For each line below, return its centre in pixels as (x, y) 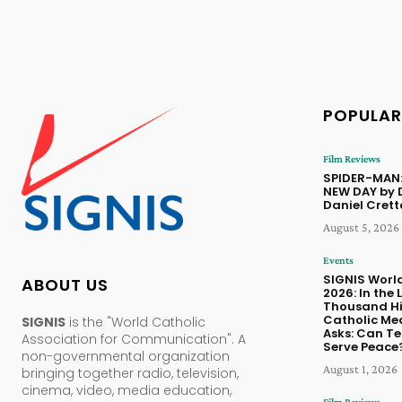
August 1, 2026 (360, 368)
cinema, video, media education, (127, 390)
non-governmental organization (126, 356)
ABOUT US (65, 284)
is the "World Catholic (135, 322)
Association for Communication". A (134, 339)
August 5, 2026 (361, 227)
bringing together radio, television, (130, 373)
